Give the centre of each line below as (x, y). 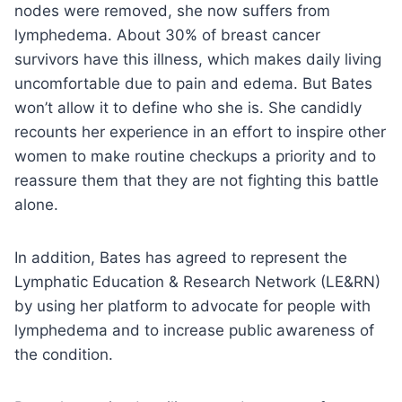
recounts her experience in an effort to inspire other (200, 131)
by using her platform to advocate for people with (192, 306)
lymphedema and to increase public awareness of (194, 330)
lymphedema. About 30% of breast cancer (167, 35)
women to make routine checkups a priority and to (195, 156)
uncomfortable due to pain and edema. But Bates (193, 83)
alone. (36, 204)
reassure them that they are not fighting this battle (197, 180)
